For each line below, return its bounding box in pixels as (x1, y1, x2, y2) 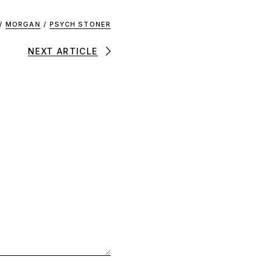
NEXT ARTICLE (27, 45, 98, 56)
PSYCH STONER (49, 20, 111, 28)
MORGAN (5, 20, 41, 28)
